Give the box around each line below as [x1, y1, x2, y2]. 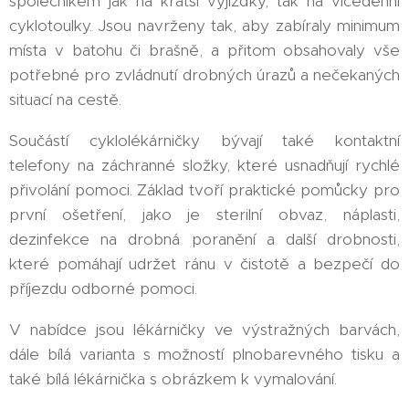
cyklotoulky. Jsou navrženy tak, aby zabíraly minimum [9, 16, 400, 36]
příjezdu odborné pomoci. [9, 278, 197, 299]
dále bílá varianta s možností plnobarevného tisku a [9, 344, 400, 364]
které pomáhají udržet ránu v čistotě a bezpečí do [9, 254, 400, 274]
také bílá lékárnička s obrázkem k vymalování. [9, 369, 337, 389]
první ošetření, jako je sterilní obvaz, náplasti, [9, 204, 400, 225]
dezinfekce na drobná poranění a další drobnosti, [9, 229, 400, 249]
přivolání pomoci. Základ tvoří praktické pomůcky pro [9, 180, 400, 200]
